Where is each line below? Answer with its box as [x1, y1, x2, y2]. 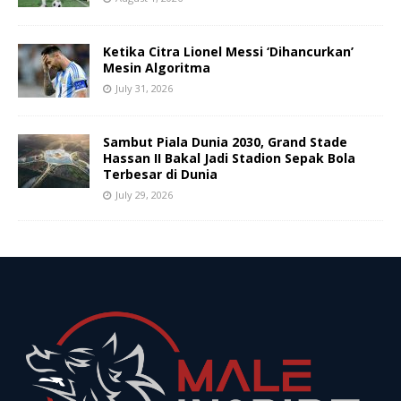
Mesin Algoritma [103, 59, 210, 77]
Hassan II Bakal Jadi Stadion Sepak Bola [103, 149, 355, 167]
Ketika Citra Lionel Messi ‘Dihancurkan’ [103, 43, 354, 61]
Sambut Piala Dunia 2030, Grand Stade [103, 133, 347, 151]
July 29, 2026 [115, 188, 173, 202]
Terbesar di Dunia [103, 166, 218, 183]
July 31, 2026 [115, 81, 173, 96]
